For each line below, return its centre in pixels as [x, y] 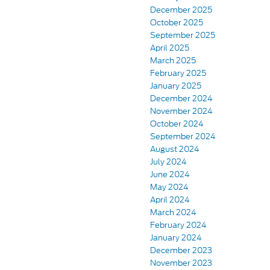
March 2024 [173, 212]
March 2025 [173, 60]
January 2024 [176, 237]
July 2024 [168, 162]
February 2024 [178, 225]
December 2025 [181, 10]
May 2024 [169, 187]
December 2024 [181, 98]
